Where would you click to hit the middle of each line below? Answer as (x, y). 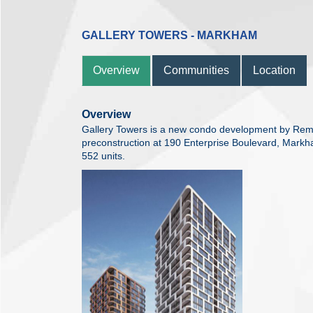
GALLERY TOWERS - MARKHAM (169, 35)
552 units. (103, 156)
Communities (196, 70)
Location (274, 70)
